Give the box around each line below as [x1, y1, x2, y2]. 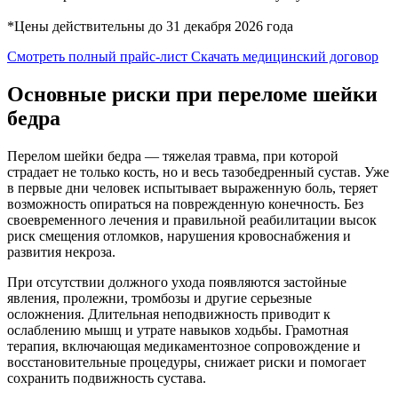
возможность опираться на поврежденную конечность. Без [7, 195, 363, 211]
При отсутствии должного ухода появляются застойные [7, 274, 346, 290]
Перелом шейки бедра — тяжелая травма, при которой [7, 147, 338, 163]
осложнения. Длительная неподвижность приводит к [7, 306, 330, 322]
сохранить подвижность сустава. [7, 370, 206, 386]
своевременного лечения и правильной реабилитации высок [7, 211, 377, 227]
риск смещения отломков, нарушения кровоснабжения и [7, 227, 351, 243]
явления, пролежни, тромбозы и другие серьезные [7, 290, 312, 306]
